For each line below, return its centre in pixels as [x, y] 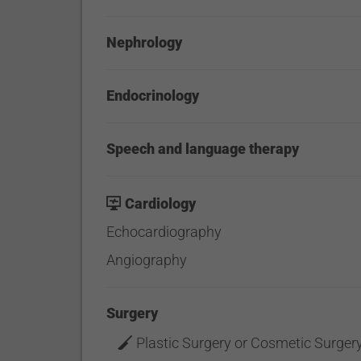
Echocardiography [164, 232]
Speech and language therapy [203, 149]
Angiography [147, 260]
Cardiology [161, 203]
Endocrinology [153, 95]
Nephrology [145, 42]
